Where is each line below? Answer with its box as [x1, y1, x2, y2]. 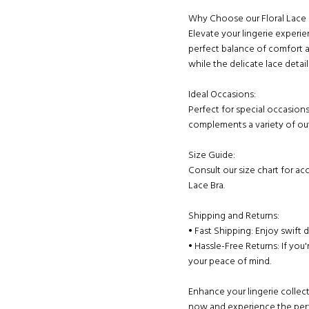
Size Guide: [188, 148, 235, 163]
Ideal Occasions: [188, 87, 256, 103]
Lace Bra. [188, 178, 225, 194]
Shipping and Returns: [188, 208, 279, 224]
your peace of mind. [188, 254, 271, 270]
